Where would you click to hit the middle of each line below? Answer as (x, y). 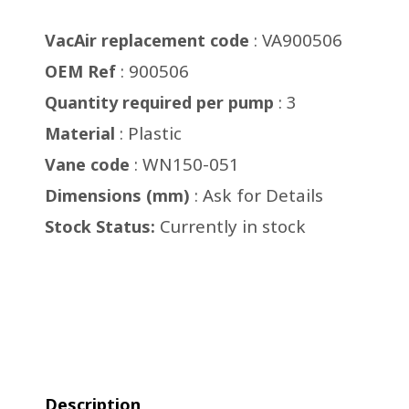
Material (80, 133)
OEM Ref (80, 71)
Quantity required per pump (159, 102)
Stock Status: (100, 226)
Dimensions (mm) (120, 195)
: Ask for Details (259, 195)
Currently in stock (231, 226)
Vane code (87, 164)
